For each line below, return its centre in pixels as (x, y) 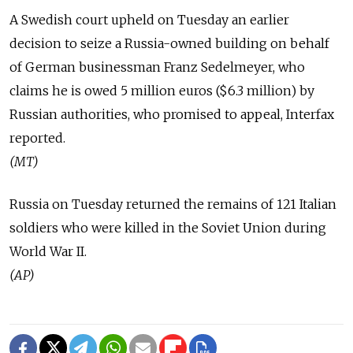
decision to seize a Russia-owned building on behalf (169, 44)
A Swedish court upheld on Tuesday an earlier (149, 20)
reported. (37, 138)
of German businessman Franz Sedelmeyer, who (157, 67)
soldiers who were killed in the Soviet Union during (168, 228)
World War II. (48, 252)
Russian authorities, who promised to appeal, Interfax (172, 115)
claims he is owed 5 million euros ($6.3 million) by (162, 91)
